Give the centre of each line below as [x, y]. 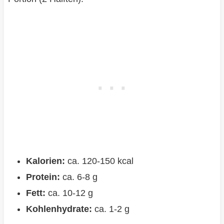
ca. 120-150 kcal [99, 161]
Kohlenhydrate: [59, 209]
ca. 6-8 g [78, 177]
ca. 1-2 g [110, 209]
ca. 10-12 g [69, 193]
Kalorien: [45, 161]
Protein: [43, 177]
